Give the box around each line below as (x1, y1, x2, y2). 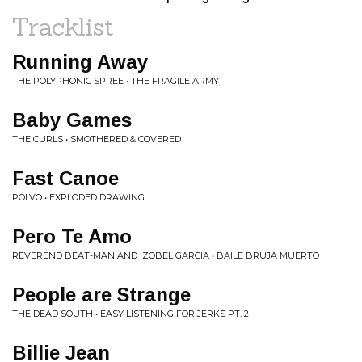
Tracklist (12, 11, 114, 42)
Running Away (12, 51, 148, 73)
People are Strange (12, 284, 191, 305)
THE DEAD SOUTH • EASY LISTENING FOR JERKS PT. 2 (12, 308, 249, 319)
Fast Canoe (12, 167, 119, 189)
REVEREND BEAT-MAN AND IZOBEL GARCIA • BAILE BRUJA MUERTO (12, 250, 319, 261)
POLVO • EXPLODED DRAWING (12, 192, 145, 203)
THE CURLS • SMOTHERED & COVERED (12, 133, 181, 145)
